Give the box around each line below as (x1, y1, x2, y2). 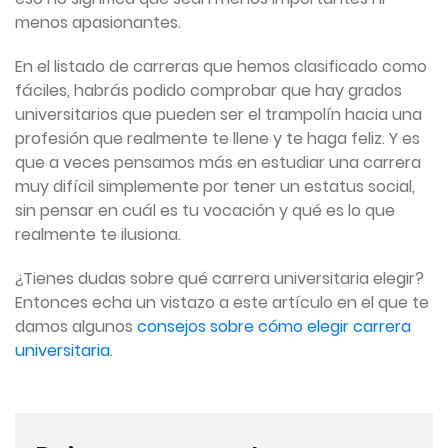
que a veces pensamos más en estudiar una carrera (15, 151, 421, 175)
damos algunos (15, 315, 137, 339)
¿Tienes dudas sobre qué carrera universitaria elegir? (15, 267, 424, 291)
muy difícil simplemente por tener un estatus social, (15, 175, 415, 199)
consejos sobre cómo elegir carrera (137, 315, 411, 339)
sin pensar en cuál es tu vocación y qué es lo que (15, 199, 395, 223)
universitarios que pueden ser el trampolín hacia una (15, 103, 422, 127)
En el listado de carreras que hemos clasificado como (15, 55, 427, 79)
